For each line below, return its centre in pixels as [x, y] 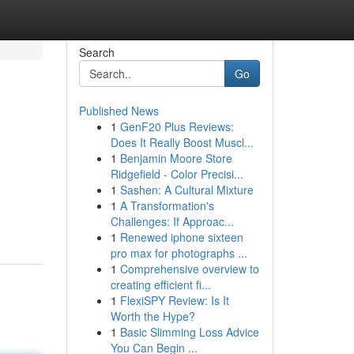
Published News [119, 111]
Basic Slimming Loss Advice [189, 332]
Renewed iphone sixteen [181, 237]
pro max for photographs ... [179, 253]
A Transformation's [167, 205]
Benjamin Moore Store [176, 158]
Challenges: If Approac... [172, 221]
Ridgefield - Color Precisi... [177, 174]
